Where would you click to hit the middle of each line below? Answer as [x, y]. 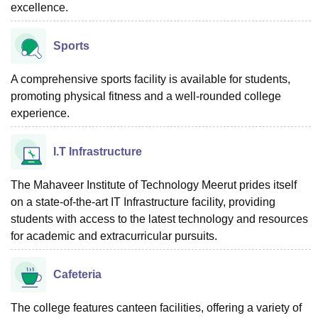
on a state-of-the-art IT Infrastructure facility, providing [143, 202]
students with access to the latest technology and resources [159, 219]
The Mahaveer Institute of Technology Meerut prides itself [154, 185]
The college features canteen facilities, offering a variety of [156, 308]
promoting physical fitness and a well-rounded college [146, 96]
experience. [40, 113]
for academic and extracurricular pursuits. [114, 236]
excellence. [39, 7]
